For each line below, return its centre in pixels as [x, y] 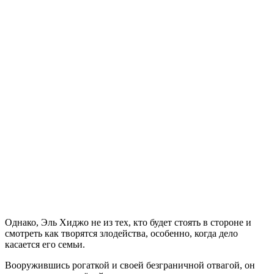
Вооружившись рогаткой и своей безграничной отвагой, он [130, 265]
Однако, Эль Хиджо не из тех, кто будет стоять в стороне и [128, 222]
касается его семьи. [45, 244]
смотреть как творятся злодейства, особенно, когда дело [121, 233]
